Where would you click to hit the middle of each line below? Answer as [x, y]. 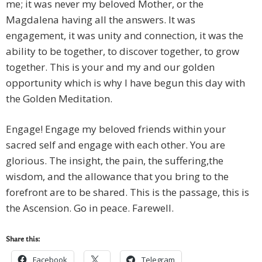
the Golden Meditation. [59, 99]
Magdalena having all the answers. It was [101, 20]
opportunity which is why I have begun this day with [125, 83]
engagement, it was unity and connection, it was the [125, 36]
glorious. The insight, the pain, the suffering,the [115, 161]
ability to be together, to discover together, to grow [123, 51]
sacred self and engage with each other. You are [116, 145]
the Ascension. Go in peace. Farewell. [90, 208]
